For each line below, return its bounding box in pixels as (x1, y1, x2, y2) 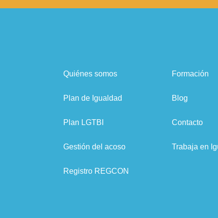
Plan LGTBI (63, 118, 104, 127)
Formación (171, 69, 209, 78)
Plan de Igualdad (63, 93, 122, 102)
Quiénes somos (63, 69, 117, 78)
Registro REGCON (63, 166, 129, 175)
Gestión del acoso (63, 142, 126, 151)
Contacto (171, 118, 203, 127)
